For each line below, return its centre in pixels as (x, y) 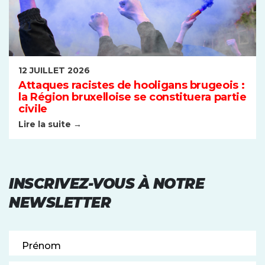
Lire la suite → (50, 124)
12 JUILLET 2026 (54, 70)
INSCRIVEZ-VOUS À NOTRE (107, 184)
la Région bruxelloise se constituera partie (132, 97)
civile (33, 109)
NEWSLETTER (60, 203)
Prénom (41, 246)
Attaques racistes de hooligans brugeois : (132, 85)
